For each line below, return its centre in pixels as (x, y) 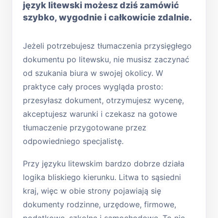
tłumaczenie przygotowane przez (85, 127)
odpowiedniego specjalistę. (73, 141)
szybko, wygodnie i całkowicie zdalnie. (107, 17)
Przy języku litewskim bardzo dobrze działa (104, 163)
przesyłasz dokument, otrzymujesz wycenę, (103, 100)
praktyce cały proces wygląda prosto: (93, 86)
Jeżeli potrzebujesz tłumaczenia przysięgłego (107, 45)
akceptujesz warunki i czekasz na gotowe (100, 114)
